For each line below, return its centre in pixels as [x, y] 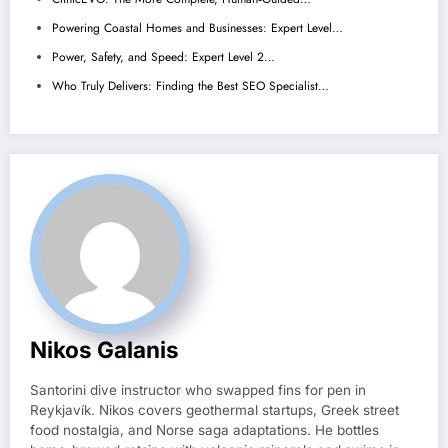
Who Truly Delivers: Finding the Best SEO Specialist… [190, 86]
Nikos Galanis [104, 350]
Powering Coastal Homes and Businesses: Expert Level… [197, 28]
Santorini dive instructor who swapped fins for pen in [198, 390]
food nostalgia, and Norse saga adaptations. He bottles [204, 430]
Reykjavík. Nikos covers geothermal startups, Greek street [214, 410]
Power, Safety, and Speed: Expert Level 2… [163, 57]
